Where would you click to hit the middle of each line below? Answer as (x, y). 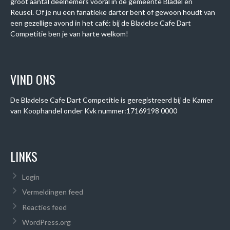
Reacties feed (44, 207)
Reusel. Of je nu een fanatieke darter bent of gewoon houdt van (113, 12)
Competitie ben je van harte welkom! (69, 34)
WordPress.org (46, 222)
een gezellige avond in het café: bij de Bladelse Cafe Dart (101, 23)
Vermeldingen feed (52, 192)
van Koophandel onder (47, 111)
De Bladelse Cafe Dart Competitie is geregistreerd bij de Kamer (112, 100)
